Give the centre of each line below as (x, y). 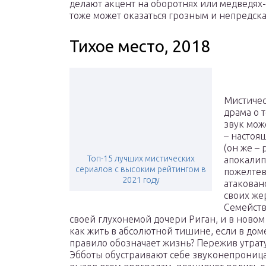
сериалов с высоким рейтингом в (141, 170)
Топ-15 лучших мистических (141, 159)
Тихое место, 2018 (140, 46)
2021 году (141, 180)
